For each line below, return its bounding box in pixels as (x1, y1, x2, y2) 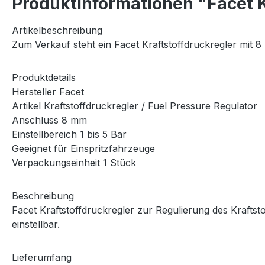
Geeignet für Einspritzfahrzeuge (12, 142, 155, 154)
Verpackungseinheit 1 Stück (12, 156, 136, 169)
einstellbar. (12, 218, 60, 230)
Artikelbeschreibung (12, 24, 102, 36)
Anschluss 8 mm (12, 114, 87, 126)
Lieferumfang (12, 251, 72, 263)
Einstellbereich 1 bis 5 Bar (12, 128, 127, 140)
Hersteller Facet (12, 85, 84, 98)
